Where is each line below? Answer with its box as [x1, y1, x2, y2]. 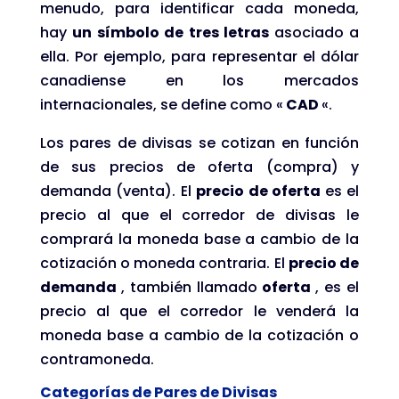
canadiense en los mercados [39, 69, 360, 91]
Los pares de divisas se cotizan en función [39, 132, 360, 153]
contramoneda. [39, 348, 154, 370]
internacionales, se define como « [39, 94, 283, 115]
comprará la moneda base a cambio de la [39, 228, 360, 249]
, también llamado [120, 276, 263, 297]
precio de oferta [196, 180, 325, 201]
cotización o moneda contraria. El [39, 252, 289, 273]
